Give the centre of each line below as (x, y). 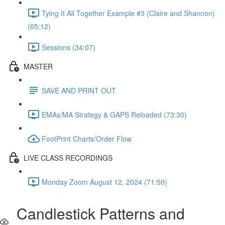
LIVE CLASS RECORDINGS (68, 157)
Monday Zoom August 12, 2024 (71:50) (104, 182)
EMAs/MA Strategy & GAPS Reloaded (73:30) (114, 114)
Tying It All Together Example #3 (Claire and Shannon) (128, 13)
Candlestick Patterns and (97, 213)
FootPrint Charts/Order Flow (87, 138)
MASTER (38, 66)
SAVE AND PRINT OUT (79, 90)
